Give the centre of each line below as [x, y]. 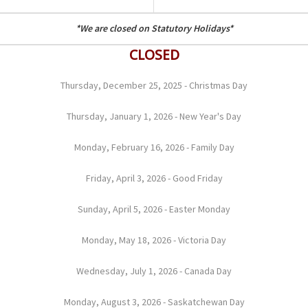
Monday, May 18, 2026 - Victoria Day [154, 240]
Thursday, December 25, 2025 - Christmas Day [154, 85]
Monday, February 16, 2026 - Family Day [154, 147]
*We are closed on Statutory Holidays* [154, 28]
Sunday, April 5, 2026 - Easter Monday [154, 209]
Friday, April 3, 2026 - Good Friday [154, 178]
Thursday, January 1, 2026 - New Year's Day [154, 116]
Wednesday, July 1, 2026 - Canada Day [154, 271]
